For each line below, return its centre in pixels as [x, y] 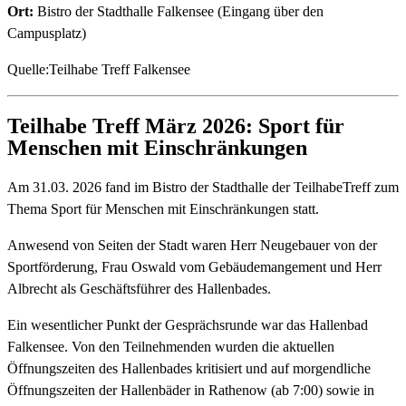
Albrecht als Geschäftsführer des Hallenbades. [139, 288]
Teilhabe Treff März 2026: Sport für [176, 126]
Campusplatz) [48, 33]
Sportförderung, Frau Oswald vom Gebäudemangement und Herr [194, 266]
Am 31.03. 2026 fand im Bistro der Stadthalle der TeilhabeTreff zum [203, 187]
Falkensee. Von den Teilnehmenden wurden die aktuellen [171, 346]
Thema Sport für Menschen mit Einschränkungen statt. [163, 208]
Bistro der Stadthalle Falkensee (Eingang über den [179, 11]
